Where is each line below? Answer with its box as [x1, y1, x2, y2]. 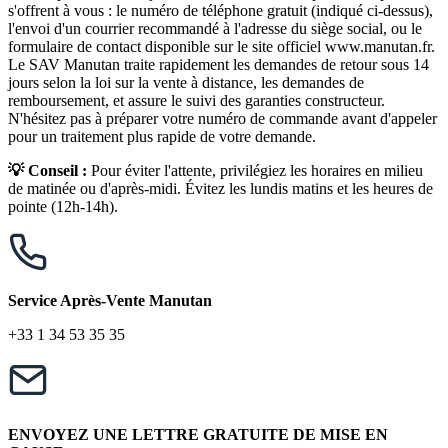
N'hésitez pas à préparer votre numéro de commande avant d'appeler [8, 110, 437, 128]
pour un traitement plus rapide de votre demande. [8, 128, 316, 146]
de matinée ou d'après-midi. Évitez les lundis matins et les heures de [8, 180, 433, 198]
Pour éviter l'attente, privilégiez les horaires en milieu [87, 162, 423, 180]
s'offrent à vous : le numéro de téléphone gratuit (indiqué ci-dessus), [8, 2, 433, 20]
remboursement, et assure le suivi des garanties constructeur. [8, 92, 385, 110]
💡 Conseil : [8, 162, 87, 180]
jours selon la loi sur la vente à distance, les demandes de [8, 74, 364, 92]
